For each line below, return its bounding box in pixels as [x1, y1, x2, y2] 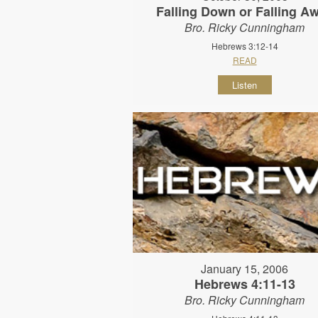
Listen [232, 78, 258, 92]
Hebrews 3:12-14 [211, 40, 278, 53]
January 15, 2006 [201, 261, 289, 278]
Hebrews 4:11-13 [194, 275, 295, 294]
